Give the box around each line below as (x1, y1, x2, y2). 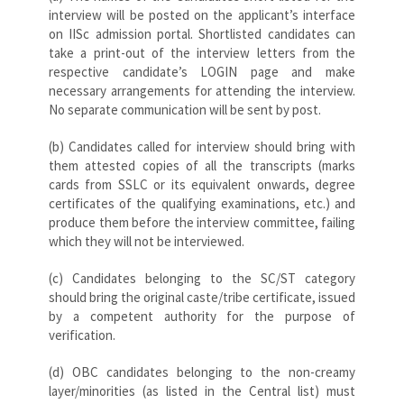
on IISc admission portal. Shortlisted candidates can (49, 24, 355, 42)
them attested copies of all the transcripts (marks (49, 156, 355, 174)
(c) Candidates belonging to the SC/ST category (49, 269, 355, 287)
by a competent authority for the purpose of (49, 307, 355, 325)
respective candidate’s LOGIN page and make (49, 62, 355, 80)
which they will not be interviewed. (49, 232, 244, 250)
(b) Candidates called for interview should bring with (49, 137, 355, 155)
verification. (49, 326, 115, 344)
